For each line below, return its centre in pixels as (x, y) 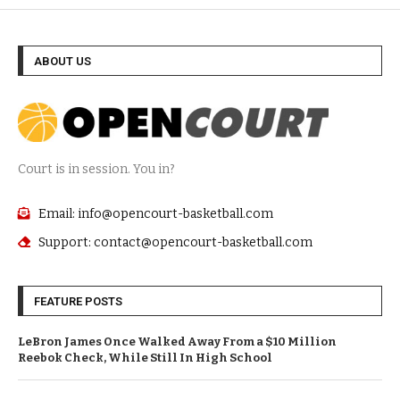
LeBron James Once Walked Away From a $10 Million (177, 341)
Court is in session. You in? (96, 169)
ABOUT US (62, 61)
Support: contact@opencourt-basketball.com (175, 242)
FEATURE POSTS (78, 301)
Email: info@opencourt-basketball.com (155, 213)
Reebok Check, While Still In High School (145, 357)
